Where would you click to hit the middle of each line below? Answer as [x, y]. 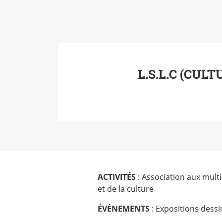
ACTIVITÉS [117, 177]
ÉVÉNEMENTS [124, 209]
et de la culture [126, 189]
